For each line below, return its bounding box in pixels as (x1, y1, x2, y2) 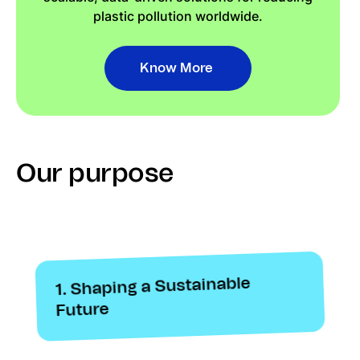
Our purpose (16, 160, 174, 186)
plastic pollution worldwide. (93, 8, 264, 24)
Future (55, 301, 109, 319)
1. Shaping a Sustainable (55, 275, 251, 298)
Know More (140, 61, 214, 75)
